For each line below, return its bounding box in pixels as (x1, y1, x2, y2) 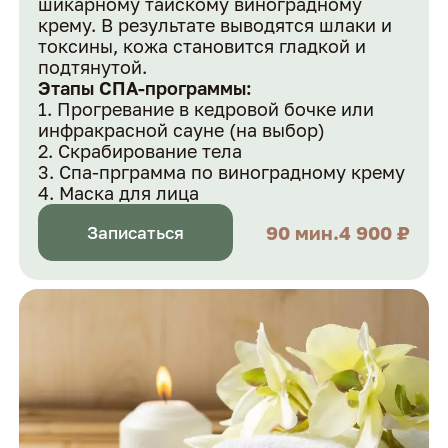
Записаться (87, 222, 185, 243)
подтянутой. (38, 56, 148, 79)
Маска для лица (59, 182, 200, 205)
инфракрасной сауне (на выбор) (38, 119, 326, 142)
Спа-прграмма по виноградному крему (59, 161, 406, 184)
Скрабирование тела (58, 140, 243, 163)
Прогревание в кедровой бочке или (57, 98, 375, 121)
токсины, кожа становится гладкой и (38, 35, 367, 58)
